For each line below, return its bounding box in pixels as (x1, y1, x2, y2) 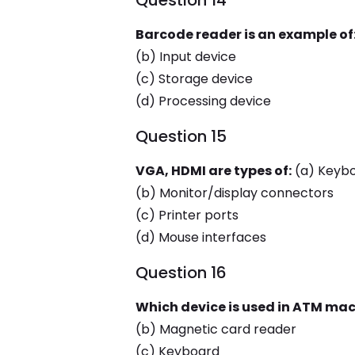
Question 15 (135, 125, 227, 147)
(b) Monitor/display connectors (135, 184, 334, 202)
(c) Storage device (135, 70, 253, 88)
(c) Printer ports (135, 206, 239, 224)
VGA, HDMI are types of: (135, 162, 292, 180)
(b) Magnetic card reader (135, 320, 296, 338)
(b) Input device (135, 48, 236, 66)
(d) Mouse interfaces (135, 228, 266, 246)
